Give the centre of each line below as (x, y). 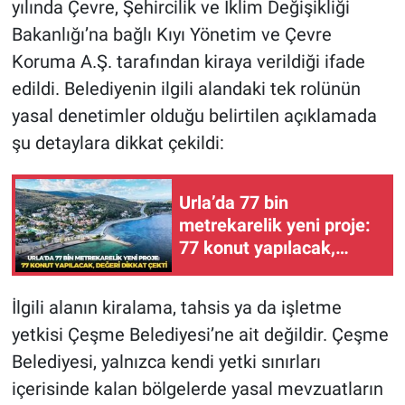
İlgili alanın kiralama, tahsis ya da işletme (176, 308)
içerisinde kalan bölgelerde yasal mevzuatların (197, 389)
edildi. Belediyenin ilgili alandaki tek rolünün (186, 89)
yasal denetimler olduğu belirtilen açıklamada (194, 116)
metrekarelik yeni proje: (275, 225)
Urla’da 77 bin (234, 202)
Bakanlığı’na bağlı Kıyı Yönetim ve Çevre (171, 35)
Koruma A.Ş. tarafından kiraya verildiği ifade (188, 62)
